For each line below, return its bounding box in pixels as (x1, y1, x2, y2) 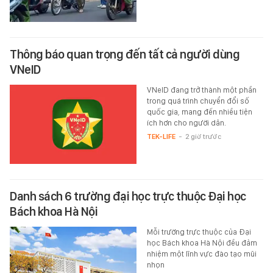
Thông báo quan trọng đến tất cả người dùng (10, 46, 239, 62)
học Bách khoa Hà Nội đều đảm (146, 238, 257, 247)
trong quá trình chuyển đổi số (146, 96, 249, 105)
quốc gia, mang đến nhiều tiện (146, 107, 252, 116)
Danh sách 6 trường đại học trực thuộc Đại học (10, 188, 246, 204)
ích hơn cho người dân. (146, 118, 226, 127)
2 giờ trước (185, 132, 221, 141)
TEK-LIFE (146, 132, 175, 141)
